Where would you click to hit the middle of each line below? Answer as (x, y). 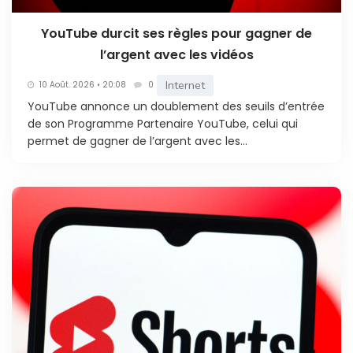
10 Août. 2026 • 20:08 (83, 85)
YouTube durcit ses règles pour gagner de (176, 33)
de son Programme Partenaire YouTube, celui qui (163, 123)
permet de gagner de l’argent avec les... (137, 141)
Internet (185, 85)
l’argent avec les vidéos (176, 54)
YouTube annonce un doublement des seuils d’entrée (176, 106)
